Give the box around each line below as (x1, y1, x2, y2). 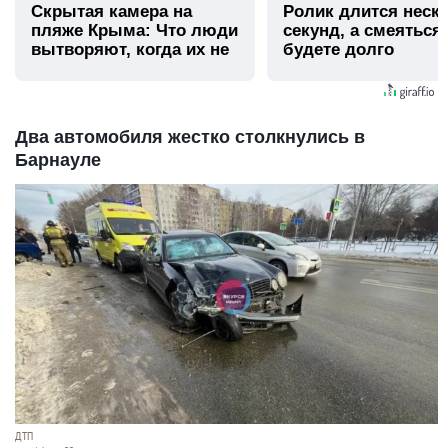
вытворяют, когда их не (31, 40, 229, 60)
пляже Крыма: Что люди (31, 21, 238, 41)
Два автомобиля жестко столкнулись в (15, 126, 365, 147)
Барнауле (15, 149, 101, 170)
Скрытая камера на (31, 2, 192, 22)
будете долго (283, 40, 394, 60)
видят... (31, 59, 94, 79)
